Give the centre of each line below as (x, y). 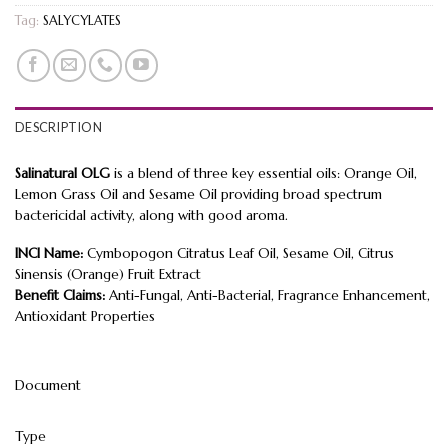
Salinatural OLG (62, 173)
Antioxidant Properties (85, 317)
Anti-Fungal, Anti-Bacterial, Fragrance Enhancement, (267, 296)
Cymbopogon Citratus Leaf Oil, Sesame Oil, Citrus (238, 254)
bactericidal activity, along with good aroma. (151, 215)
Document (48, 386)
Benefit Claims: (60, 296)
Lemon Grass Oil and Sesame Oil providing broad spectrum (198, 194)
